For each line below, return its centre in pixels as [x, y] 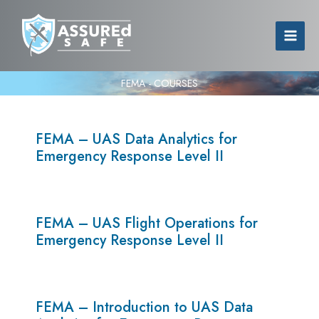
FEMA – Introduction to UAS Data [144, 307]
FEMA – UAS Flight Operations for [147, 223]
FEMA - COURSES [159, 83]
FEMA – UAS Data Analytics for [136, 139]
